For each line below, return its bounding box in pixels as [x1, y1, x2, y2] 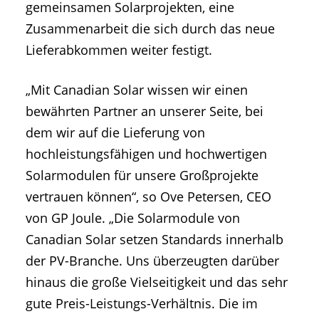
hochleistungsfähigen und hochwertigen [26, 145, 267, 162]
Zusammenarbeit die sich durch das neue [26, 20, 275, 38]
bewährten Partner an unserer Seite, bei [26, 102, 263, 120]
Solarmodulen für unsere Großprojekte [26, 166, 258, 184]
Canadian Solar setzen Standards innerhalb [26, 230, 283, 248]
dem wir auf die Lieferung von [26, 123, 205, 141]
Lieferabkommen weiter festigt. [26, 41, 212, 59]
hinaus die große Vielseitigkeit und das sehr [26, 273, 288, 291]
